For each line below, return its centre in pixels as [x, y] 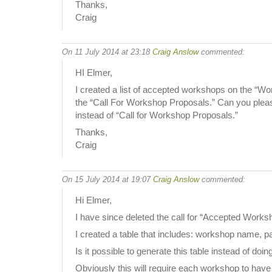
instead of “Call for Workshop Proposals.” [157, 115]
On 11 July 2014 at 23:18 [107, 52]
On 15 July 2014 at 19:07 [107, 179]
